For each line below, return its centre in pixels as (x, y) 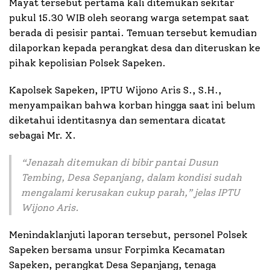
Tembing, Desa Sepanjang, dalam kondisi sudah (131, 178)
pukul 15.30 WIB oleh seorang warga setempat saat (129, 18)
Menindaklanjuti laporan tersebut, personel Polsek (128, 235)
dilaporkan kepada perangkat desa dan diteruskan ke (135, 48)
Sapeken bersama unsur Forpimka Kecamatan (117, 250)
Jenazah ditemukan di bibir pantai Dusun (122, 163)
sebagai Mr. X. (42, 136)
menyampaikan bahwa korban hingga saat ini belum (132, 105)
